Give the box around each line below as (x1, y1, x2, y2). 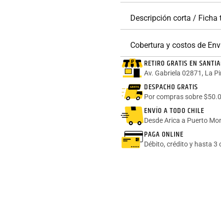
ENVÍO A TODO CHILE (144, 104, 204, 117)
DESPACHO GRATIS (144, 80, 198, 93)
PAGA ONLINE (144, 128, 184, 141)
